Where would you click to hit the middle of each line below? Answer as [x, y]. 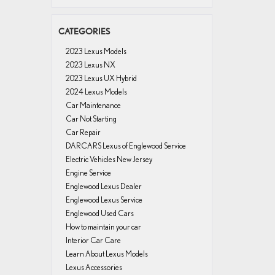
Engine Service [88, 173]
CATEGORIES [84, 31]
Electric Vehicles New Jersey [109, 159]
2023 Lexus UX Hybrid [101, 78]
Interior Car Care [93, 240]
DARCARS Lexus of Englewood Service [126, 146]
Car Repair [83, 132]
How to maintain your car [103, 227]
